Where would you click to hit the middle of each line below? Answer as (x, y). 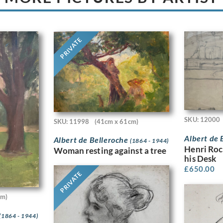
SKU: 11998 (71, 121)
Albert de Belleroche (92, 139)
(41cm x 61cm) (116, 121)
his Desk (200, 158)
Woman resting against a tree (110, 150)
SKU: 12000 (202, 120)
